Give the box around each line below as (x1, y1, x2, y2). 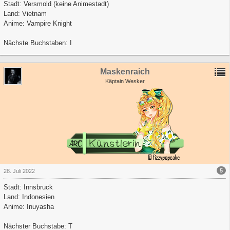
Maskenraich (100, 67, 150, 76)
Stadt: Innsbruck (4, 183, 53, 191)
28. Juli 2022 (4, 167, 35, 174)
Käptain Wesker (105, 78, 145, 84)
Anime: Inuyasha (4, 202, 54, 210)
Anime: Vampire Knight (4, 20, 72, 28)
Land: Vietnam (4, 10, 47, 18)
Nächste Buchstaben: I (4, 39, 72, 47)
